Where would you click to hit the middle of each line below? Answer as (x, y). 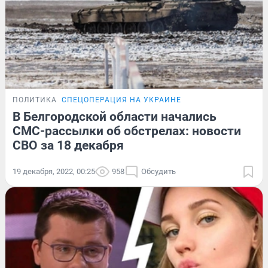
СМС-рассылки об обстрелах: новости (127, 131)
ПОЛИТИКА (35, 100)
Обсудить (159, 171)
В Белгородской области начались (115, 116)
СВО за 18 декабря (68, 145)
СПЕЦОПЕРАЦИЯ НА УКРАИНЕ (121, 100)
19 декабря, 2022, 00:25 (54, 171)
